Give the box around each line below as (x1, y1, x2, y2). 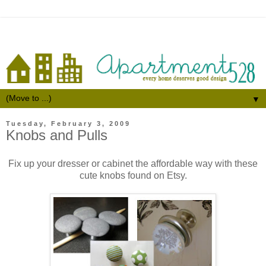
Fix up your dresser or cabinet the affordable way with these (8, 159, 258, 169)
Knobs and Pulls (6, 127, 107, 144)
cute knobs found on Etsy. (79, 170, 187, 181)
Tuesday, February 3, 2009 (6, 120, 131, 128)
